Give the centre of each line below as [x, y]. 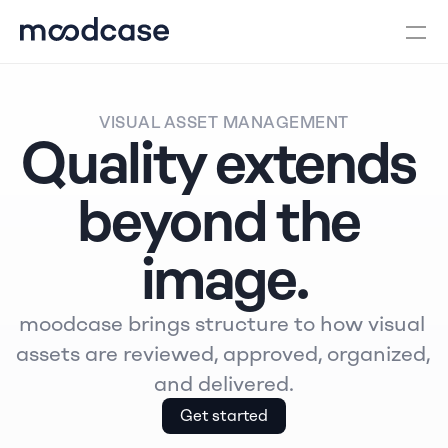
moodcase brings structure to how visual [221, 323]
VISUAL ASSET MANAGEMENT [224, 122]
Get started [224, 415]
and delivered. [224, 383]
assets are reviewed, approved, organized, [223, 353]
